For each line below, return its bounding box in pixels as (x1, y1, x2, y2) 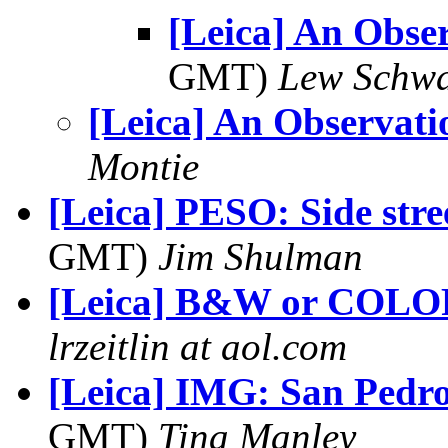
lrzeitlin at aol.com (48, 325, 347, 368)
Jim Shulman (158, 235, 363, 278)
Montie (88, 145, 199, 188)
